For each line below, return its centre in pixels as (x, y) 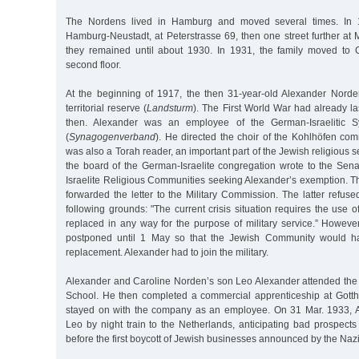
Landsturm (170, 108)
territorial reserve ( (107, 108)
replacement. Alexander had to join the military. (167, 252)
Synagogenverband (112, 137)
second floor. (93, 65)
